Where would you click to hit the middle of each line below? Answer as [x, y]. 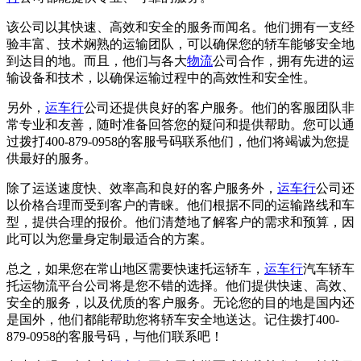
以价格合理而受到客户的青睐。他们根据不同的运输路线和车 [180, 205]
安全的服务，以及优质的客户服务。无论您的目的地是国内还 [180, 303]
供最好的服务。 [52, 159]
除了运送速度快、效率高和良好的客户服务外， [142, 189]
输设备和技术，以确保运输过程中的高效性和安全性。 [161, 78]
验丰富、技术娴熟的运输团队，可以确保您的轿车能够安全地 [180, 44]
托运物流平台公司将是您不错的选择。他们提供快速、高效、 [180, 286]
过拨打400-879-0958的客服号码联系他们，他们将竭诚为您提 [178, 142]
